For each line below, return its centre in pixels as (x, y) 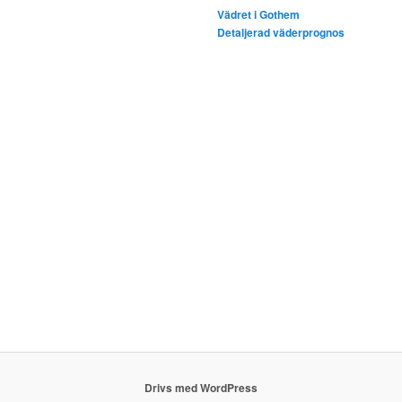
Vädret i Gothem (259, 14)
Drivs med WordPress (201, 388)
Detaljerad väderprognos (281, 32)
